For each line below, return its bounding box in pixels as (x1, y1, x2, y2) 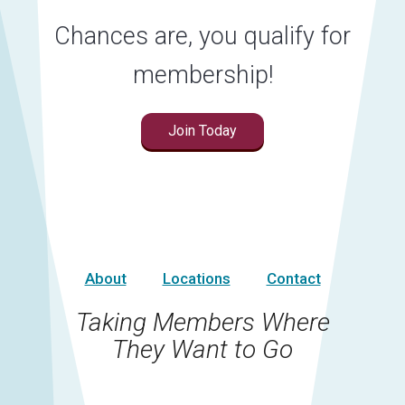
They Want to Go (112, 334, 293, 364)
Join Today (168, 122, 237, 140)
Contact (266, 268, 321, 287)
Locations (162, 268, 231, 287)
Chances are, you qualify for (54, 21, 351, 51)
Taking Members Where (75, 306, 330, 337)
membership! (132, 60, 273, 89)
